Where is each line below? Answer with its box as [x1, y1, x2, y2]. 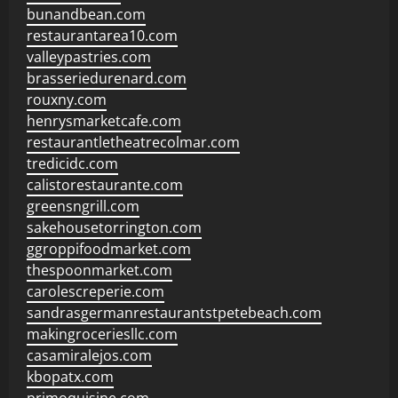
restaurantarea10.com [27, 26, 178, 45]
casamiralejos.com [27, 346, 152, 365]
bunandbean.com [27, 4, 146, 24]
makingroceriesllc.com [27, 324, 178, 344]
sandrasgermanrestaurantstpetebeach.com [27, 303, 322, 322]
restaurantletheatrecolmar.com [27, 132, 240, 152]
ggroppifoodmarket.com [27, 239, 191, 259]
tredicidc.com [27, 154, 118, 173]
